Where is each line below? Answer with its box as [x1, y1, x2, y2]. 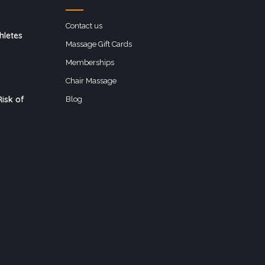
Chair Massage [66, 76, 117, 85]
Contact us [66, 21, 102, 30]
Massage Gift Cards [66, 40, 132, 49]
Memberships [66, 58, 114, 67]
